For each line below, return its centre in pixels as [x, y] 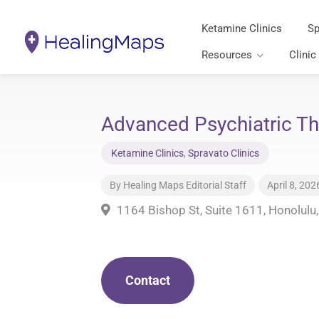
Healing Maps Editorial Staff [185, 185]
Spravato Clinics [224, 153]
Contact [148, 280]
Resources [227, 55]
